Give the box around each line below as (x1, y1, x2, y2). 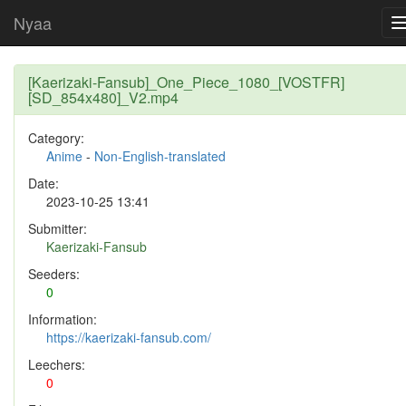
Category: (28, 129, 84, 147)
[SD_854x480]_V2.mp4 (28, 87, 179, 108)
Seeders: (28, 265, 80, 283)
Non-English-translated (94, 147, 226, 165)
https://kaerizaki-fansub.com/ (46, 328, 211, 346)
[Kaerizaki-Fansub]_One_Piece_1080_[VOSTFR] (28, 72, 344, 92)
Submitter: (28, 219, 87, 237)
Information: (28, 310, 97, 328)
